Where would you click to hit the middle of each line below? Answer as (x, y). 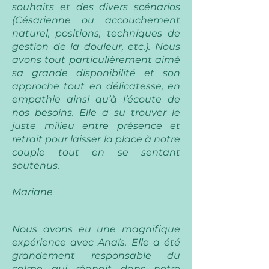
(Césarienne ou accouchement (96, 20)
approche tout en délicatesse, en (96, 86)
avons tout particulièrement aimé (96, 60)
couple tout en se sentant (96, 152)
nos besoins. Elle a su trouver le (96, 113)
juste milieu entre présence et (96, 126)
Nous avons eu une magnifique (96, 229)
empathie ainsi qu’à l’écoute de (96, 99)
